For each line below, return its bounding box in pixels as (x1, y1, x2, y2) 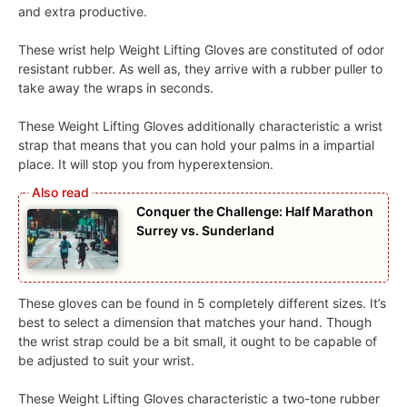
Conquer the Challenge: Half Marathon (136, 203, 373, 219)
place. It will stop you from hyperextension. (18, 155, 273, 172)
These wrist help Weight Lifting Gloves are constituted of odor (18, 41, 384, 57)
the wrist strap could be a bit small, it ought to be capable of (18, 333, 377, 350)
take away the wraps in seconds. (18, 79, 213, 95)
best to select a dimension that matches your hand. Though (18, 314, 372, 331)
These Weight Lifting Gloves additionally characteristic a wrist (18, 117, 382, 134)
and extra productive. (18, 3, 147, 19)
